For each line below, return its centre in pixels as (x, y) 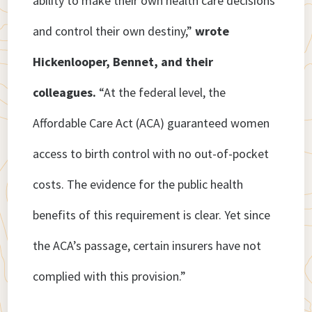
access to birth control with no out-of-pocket (151, 154)
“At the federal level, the (161, 93)
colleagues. (65, 93)
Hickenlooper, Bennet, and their (123, 62)
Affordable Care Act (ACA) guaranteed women (151, 123)
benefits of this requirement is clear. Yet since (152, 215)
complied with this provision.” (111, 276)
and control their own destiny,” (114, 31)
